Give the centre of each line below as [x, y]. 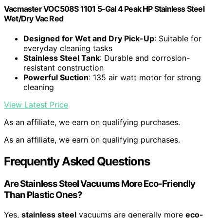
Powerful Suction [56, 78]
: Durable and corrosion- [145, 58]
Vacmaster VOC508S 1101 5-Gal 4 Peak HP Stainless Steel [104, 9]
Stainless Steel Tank [62, 58]
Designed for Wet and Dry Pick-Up [89, 39]
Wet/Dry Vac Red [34, 18]
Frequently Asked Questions [77, 162]
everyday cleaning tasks [68, 48]
